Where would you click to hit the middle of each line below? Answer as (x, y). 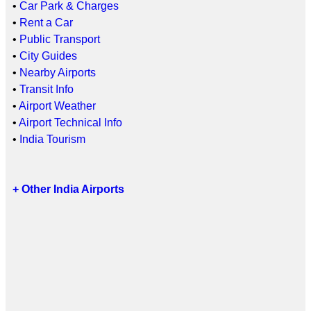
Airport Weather (57, 106)
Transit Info (47, 89)
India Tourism (52, 139)
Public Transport (60, 39)
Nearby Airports (58, 72)
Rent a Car (46, 22)
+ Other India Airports (68, 189)
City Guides (48, 56)
